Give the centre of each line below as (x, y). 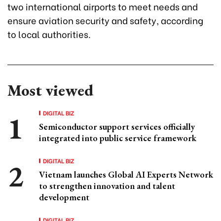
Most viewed (50, 90)
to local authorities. (49, 34)
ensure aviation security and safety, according (105, 20)
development (64, 197)
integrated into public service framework (118, 138)
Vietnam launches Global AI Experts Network (126, 174)
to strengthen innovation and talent (107, 185)
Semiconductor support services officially (117, 126)
